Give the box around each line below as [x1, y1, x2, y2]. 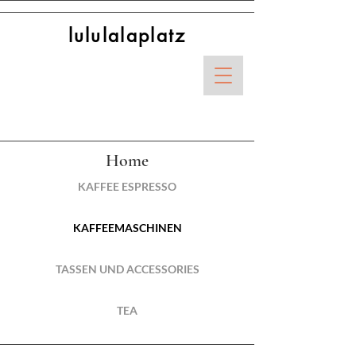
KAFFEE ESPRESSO [78, 180, 176, 193]
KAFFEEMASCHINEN [72, 221, 182, 234]
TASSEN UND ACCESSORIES [55, 262, 199, 276]
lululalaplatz [68, 24, 187, 48]
